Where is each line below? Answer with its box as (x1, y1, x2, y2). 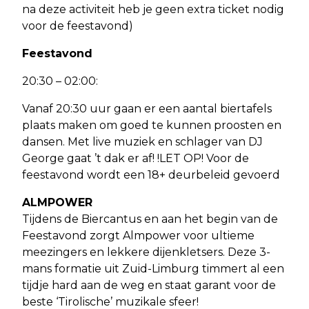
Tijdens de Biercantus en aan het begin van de (22, 212, 278, 226)
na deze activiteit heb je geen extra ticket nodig (22, 2, 284, 16)
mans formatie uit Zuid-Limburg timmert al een (22, 261, 284, 275)
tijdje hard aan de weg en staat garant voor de (22, 278, 276, 292)
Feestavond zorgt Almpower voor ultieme (22, 228, 255, 242)
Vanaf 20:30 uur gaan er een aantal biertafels (22, 101, 272, 115)
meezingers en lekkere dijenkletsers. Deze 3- (22, 245, 270, 259)
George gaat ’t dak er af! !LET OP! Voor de (22, 151, 249, 165)
